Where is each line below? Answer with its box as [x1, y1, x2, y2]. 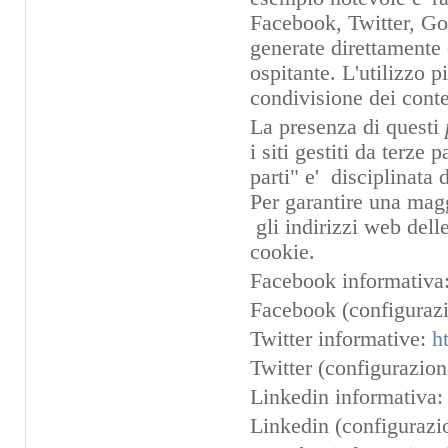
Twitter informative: [250, 327, 433, 351]
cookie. [250, 240, 316, 264]
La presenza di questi [250, 115, 446, 139]
